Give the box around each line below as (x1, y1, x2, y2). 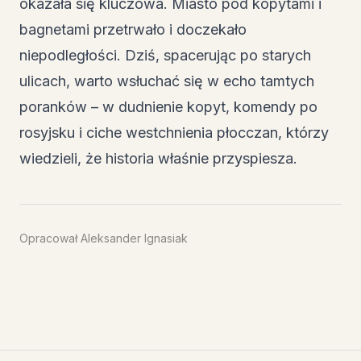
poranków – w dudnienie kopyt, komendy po (19, 98, 317, 115)
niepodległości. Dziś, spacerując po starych (19, 46, 311, 64)
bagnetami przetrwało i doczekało (19, 20, 247, 38)
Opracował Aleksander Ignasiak (19, 230, 188, 245)
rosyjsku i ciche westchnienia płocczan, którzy (19, 123, 329, 141)
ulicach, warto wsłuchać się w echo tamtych (19, 72, 314, 89)
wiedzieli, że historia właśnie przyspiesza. (19, 149, 297, 167)
